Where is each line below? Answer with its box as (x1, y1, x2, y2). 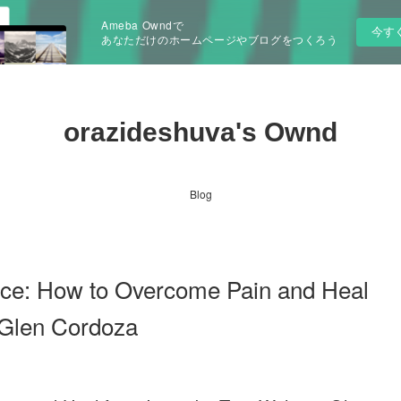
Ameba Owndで (101, 17, 184, 32)
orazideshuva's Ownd (64, 117, 337, 147)
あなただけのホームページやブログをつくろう (101, 31, 338, 47)
